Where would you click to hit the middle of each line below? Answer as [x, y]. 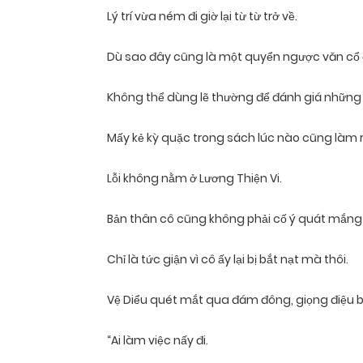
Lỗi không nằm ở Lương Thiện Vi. [194, 179]
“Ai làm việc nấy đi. [158, 341]
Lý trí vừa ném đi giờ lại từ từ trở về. [202, 17]
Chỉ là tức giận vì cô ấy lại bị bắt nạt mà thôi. [228, 260]
